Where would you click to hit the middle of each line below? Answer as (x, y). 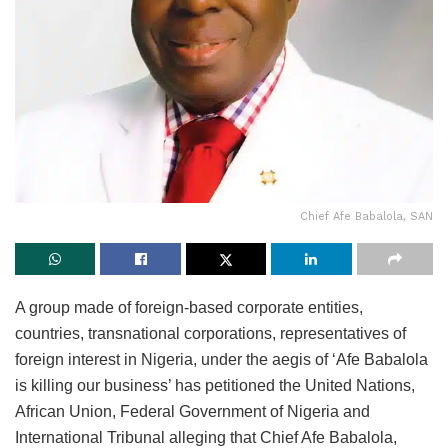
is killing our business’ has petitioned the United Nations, (215, 385)
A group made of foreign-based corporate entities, (189, 307)
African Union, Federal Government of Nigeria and (192, 411)
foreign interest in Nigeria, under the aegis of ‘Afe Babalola (221, 359)
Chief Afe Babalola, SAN (366, 216)
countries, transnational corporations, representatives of (210, 333)
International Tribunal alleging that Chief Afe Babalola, (206, 437)
